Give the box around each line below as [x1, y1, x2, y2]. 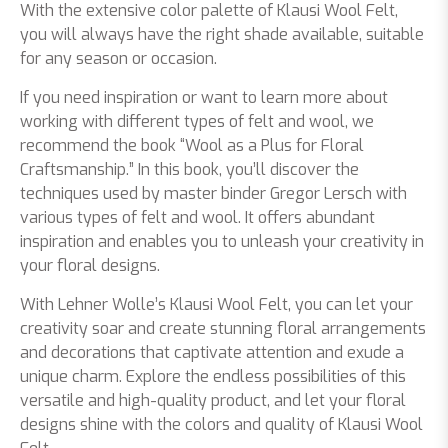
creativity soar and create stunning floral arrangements [20, 317, 426, 339]
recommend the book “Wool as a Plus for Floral [20, 134, 364, 156]
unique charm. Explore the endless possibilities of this [20, 365, 406, 387]
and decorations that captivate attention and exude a [20, 341, 404, 363]
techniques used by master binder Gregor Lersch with [20, 182, 407, 204]
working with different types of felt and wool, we [20, 110, 374, 132]
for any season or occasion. [20, 47, 217, 69]
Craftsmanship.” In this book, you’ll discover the [20, 158, 359, 180]
